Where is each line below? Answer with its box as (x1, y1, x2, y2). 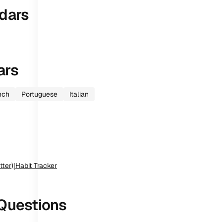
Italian (69, 90, 89, 99)
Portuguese (21, 90, 57, 99)
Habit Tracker (15, 161, 57, 170)
